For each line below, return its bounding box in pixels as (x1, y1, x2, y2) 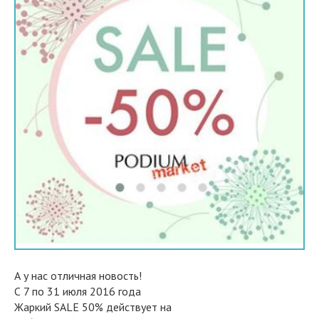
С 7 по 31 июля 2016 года (14, 283, 141, 298)
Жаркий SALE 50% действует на (14, 299, 172, 314)
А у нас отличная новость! (14, 268, 142, 283)
